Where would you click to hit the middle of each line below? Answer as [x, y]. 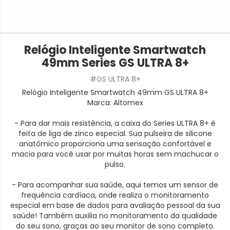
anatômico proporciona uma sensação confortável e [115, 144]
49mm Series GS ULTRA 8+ [115, 63]
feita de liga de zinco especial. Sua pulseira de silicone [115, 133]
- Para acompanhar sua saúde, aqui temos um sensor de [115, 185]
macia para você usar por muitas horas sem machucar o [115, 154]
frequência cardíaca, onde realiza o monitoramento [115, 195]
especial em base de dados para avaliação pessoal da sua [115, 205]
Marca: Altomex [115, 103]
